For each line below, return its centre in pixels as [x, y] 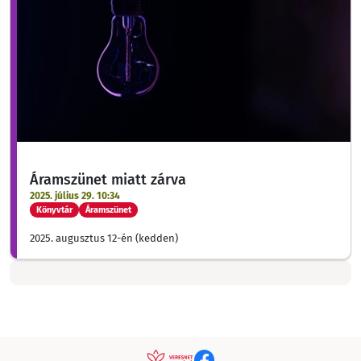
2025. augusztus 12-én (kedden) [104, 238]
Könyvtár [54, 210]
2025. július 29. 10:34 [75, 195]
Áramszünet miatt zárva [108, 179]
